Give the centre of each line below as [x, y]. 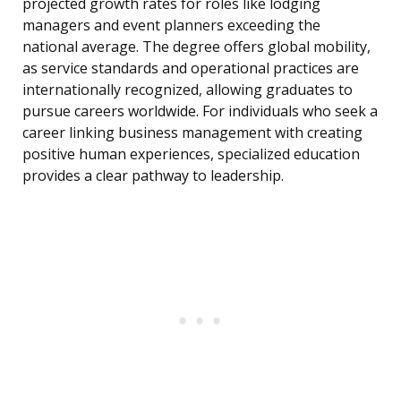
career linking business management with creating [192, 133]
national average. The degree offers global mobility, [196, 47]
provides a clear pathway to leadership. [153, 176]
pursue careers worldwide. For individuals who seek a [200, 111]
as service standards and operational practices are [191, 68]
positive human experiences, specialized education [191, 154]
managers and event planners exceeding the [171, 26]
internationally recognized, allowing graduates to [188, 90]
